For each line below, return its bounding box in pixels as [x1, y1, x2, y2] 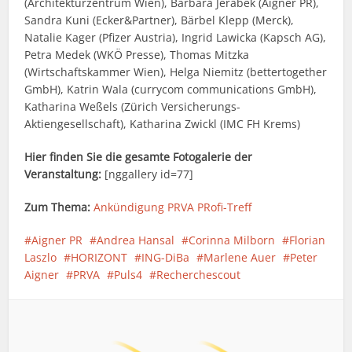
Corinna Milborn [189, 233, 276, 248]
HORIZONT [71, 250, 128, 266]
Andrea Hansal [97, 233, 175, 248]
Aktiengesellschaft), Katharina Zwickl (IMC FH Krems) [24, 116, 301, 132]
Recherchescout [156, 267, 241, 283]
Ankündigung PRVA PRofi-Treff [93, 200, 252, 215]
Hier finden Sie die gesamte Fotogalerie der [24, 149, 253, 165]
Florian [289, 233, 326, 248]
